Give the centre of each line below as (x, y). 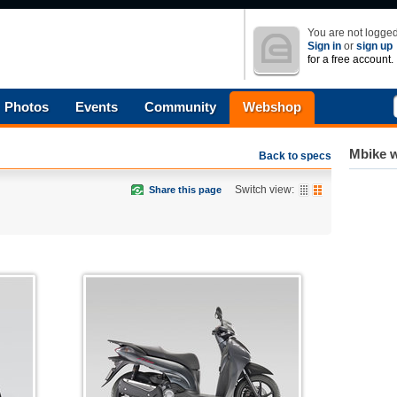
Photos (27, 107)
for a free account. (350, 59)
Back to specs (295, 156)
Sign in (324, 46)
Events (97, 107)
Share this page (185, 190)
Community (180, 107)
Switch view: (265, 190)
